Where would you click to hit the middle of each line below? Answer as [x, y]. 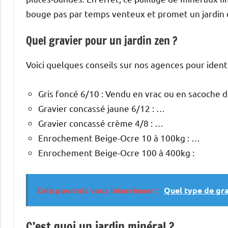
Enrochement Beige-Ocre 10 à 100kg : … [119, 137]
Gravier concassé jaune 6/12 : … [102, 108]
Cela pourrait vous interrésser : [98, 190]
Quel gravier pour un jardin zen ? [102, 41]
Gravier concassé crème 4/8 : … [101, 123]
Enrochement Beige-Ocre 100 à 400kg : [116, 152]
